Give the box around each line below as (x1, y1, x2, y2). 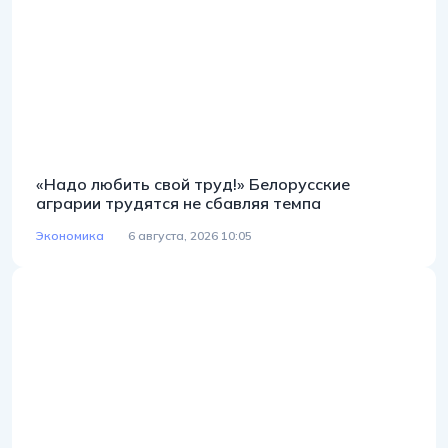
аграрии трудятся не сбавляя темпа (36, 192, 321, 213)
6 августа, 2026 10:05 (128, 227, 252, 243)
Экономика (36, 227, 104, 243)
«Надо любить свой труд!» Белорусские (36, 173, 350, 194)
